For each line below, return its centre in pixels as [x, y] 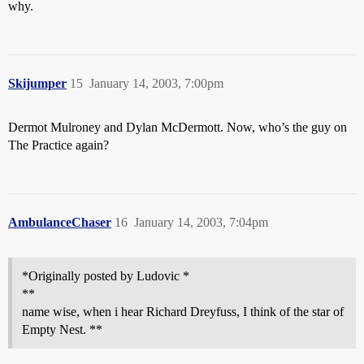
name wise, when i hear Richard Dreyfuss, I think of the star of [183, 312]
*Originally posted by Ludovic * [106, 276]
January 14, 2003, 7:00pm [156, 83]
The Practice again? [58, 145]
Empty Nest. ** [62, 329]
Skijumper [37, 83]
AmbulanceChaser [60, 222]
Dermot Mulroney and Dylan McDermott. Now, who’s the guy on [178, 127]
